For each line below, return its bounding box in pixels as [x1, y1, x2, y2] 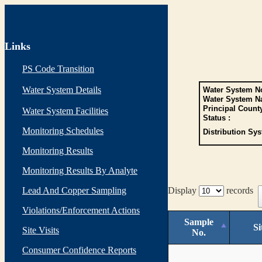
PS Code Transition [22, 64, 94, 74]
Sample [184, 216, 213, 227]
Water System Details [22, 85, 101, 95]
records [224, 185, 258, 195]
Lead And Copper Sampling [22, 185, 126, 195]
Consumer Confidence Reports [22, 245, 136, 255]
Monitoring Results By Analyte [22, 166, 137, 175]
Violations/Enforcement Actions [22, 205, 140, 215]
